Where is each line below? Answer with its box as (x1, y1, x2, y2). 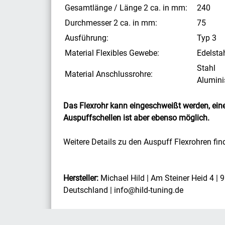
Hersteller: (63, 173, 98, 183)
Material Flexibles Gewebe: (65, 48, 159, 58)
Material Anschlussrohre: (65, 69, 153, 79)
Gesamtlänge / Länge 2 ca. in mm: (65, 3, 187, 13)
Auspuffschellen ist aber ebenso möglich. (63, 113, 209, 123)
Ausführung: (65, 33, 108, 43)
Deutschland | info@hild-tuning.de (63, 185, 183, 195)
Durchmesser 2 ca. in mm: (65, 18, 157, 28)
